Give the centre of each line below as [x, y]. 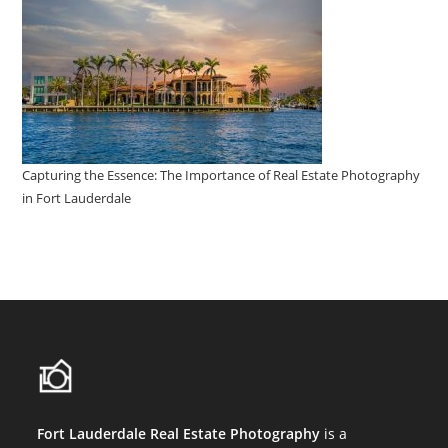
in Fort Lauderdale [77, 198]
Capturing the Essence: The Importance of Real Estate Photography [221, 175]
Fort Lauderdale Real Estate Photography [179, 434]
